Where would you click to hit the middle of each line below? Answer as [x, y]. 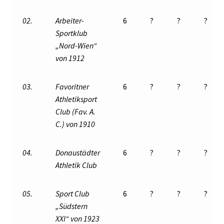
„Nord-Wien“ [76, 46]
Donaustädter [78, 153]
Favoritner [72, 87]
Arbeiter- [70, 21]
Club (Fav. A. [76, 112]
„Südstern [72, 206]
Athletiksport [76, 99]
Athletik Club [76, 165]
